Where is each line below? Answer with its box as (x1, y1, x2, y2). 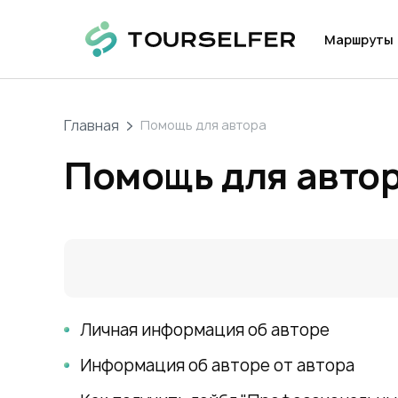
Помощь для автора (150, 116, 267, 133)
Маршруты (324, 30, 394, 48)
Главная (71, 115, 119, 135)
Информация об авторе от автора (80, 354, 354, 377)
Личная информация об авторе (80, 318, 330, 341)
